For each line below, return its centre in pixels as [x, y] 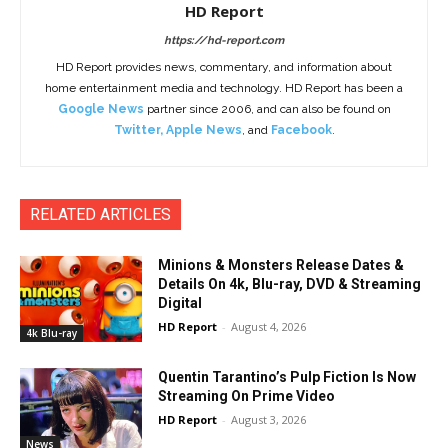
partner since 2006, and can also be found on [267, 108]
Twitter [136, 129]
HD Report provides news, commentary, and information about [224, 66]
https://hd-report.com [224, 40]
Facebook [301, 129]
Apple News [203, 129]
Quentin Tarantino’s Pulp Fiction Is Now [287, 376]
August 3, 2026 [269, 419]
